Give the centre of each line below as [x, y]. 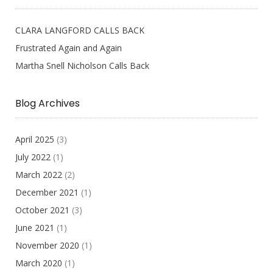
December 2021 [47, 193]
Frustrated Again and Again [69, 48]
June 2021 [35, 228]
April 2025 [35, 140]
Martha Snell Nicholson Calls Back [82, 66]
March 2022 [39, 175]
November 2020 [47, 246]
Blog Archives [48, 104]
